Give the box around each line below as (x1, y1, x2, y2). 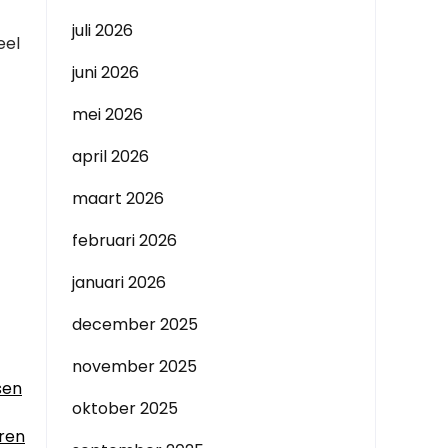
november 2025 (72, 355, 197, 378)
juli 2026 (72, 19, 133, 42)
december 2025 (72, 313, 198, 336)
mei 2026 (72, 103, 143, 126)
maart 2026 (72, 187, 164, 210)
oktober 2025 (72, 397, 178, 420)
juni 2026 (72, 61, 139, 84)
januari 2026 (72, 271, 166, 294)
